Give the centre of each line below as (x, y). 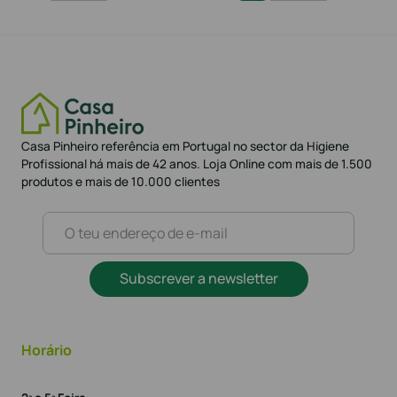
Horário (47, 350)
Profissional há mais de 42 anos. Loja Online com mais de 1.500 (197, 163)
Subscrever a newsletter (198, 278)
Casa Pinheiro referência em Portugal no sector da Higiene (185, 145)
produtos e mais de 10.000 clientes (121, 181)
